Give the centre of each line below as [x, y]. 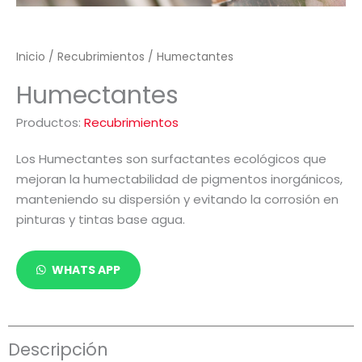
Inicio [31, 57]
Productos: [50, 122]
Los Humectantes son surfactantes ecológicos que [171, 158]
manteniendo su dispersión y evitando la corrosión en [177, 199]
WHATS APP [86, 270]
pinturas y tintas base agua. [101, 219]
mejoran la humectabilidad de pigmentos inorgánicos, [179, 179]
